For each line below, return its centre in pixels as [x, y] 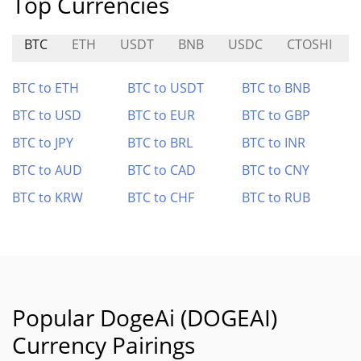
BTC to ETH [46, 88]
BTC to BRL [160, 143]
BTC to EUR [161, 115]
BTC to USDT [165, 88]
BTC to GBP [276, 115]
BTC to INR [274, 143]
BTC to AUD [47, 170]
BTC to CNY [276, 170]
